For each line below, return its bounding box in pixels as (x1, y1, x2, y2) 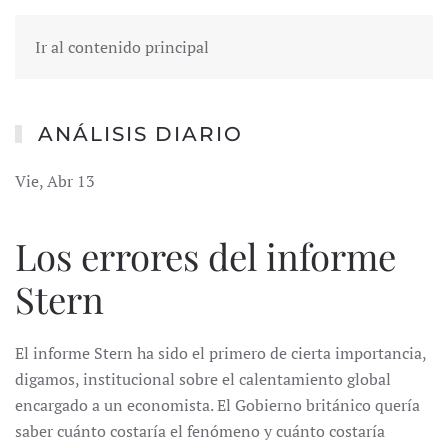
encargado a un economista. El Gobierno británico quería (15, 394, 420, 416)
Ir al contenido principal (35, 36, 209, 58)
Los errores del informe (15, 231, 396, 280)
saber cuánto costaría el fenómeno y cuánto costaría (15, 420, 385, 442)
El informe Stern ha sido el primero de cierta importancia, (15, 342, 426, 364)
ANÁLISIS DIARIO (38, 122, 243, 146)
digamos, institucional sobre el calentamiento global (15, 368, 391, 390)
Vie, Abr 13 (15, 170, 95, 192)
